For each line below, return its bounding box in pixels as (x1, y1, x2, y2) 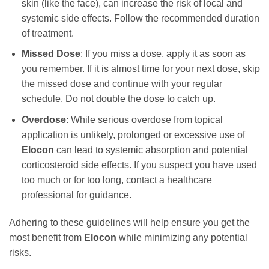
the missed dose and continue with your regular (21, 79, 222, 89)
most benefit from (9, 232, 84, 243)
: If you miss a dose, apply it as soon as (80, 49, 246, 59)
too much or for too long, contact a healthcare (21, 174, 212, 185)
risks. (9, 247, 31, 258)
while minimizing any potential (116, 232, 247, 243)
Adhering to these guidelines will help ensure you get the (9, 217, 250, 228)
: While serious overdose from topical (65, 114, 223, 125)
